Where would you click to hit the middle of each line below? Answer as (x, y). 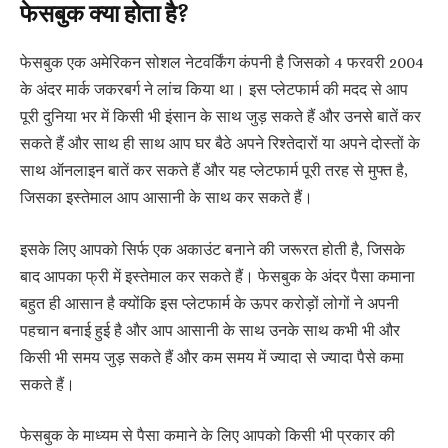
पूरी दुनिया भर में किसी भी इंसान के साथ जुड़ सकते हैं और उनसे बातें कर (220, 117)
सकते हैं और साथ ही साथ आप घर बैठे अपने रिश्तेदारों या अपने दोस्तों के (220, 144)
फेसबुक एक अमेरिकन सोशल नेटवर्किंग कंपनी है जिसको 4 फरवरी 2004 (222, 63)
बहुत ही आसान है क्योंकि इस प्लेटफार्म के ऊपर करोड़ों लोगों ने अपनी (209, 303)
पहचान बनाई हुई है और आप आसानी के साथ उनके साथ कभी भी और (210, 330)
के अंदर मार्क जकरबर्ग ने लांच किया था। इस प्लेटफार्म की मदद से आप (214, 90)
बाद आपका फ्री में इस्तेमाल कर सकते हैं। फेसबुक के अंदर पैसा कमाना (217, 276)
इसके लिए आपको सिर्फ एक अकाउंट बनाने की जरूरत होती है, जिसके (212, 249)
